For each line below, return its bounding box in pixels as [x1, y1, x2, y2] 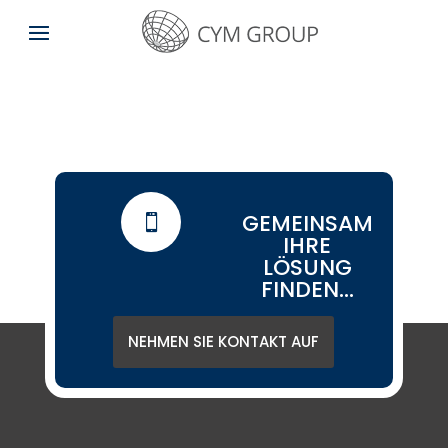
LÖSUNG [262, 252, 352, 283]
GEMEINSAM [241, 208, 373, 239]
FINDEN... [260, 274, 354, 305]
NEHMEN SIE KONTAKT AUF [128, 331, 320, 352]
